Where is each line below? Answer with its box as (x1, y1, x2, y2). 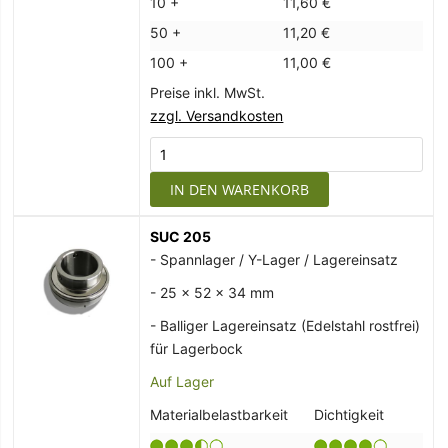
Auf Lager (150, 373, 215, 391)
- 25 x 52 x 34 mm (150, 284, 275, 302)
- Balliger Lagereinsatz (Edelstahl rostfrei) (150, 317, 421, 335)
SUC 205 (150, 228, 212, 246)
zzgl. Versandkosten (150, 107, 284, 125)
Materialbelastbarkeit (150, 406, 289, 424)
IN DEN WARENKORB (170, 180, 310, 200)
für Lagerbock (150, 340, 244, 358)
